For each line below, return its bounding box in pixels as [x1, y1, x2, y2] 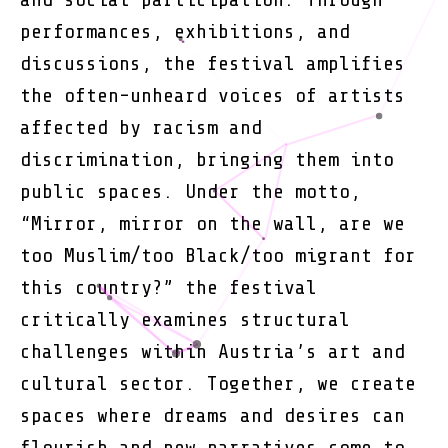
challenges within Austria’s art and [20, 339, 405, 363]
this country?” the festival [20, 275, 317, 299]
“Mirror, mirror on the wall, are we [20, 211, 405, 235]
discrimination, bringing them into [20, 147, 394, 171]
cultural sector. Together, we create [20, 371, 416, 395]
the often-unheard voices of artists [20, 83, 405, 107]
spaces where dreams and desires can [20, 403, 405, 427]
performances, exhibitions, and [20, 19, 350, 43]
